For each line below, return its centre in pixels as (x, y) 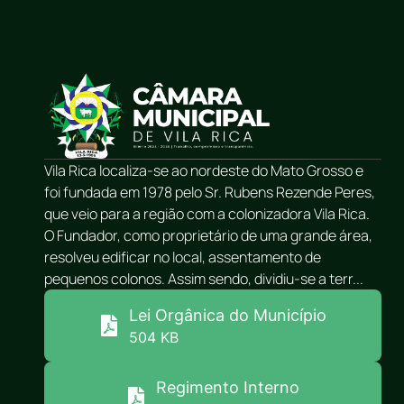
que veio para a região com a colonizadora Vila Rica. (207, 213)
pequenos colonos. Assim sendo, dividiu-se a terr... (204, 278)
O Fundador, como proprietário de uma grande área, (208, 235)
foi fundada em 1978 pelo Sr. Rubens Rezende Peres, (210, 192)
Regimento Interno (228, 387)
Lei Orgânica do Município (228, 315)
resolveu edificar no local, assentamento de (183, 257)
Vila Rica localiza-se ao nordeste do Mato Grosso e (204, 170)
